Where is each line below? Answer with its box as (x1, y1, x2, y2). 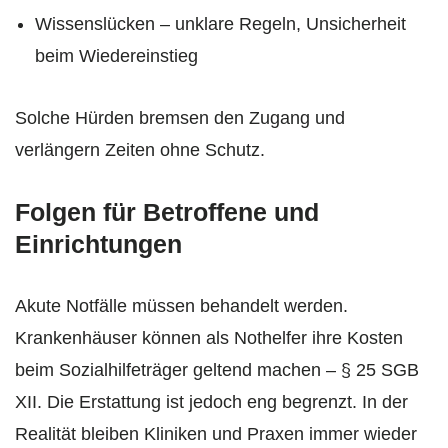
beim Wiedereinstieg (35, 45, 198, 66)
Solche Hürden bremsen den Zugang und (15, 107, 345, 128)
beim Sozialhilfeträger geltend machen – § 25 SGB (15, 359, 419, 380)
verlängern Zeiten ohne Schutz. (15, 139, 265, 160)
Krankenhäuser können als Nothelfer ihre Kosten (15, 327, 403, 348)
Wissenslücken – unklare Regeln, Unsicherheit (35, 13, 406, 34)
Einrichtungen (15, 229, 182, 258)
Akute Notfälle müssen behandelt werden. (15, 295, 348, 316)
